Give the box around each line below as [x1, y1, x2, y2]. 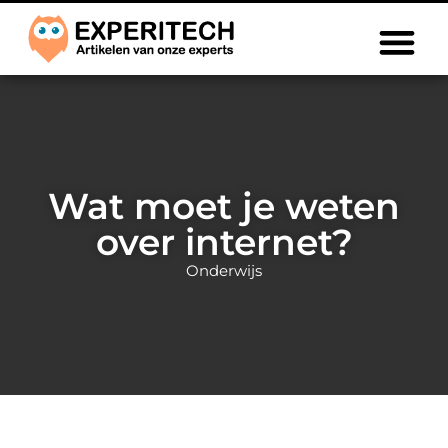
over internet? [95, 220, 353, 264]
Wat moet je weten [48, 184, 400, 228]
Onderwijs [186, 261, 262, 280]
